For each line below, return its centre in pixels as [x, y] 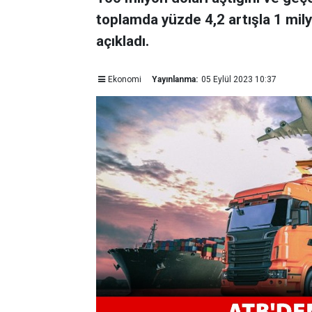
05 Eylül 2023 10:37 [239, 79]
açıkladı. [123, 41]
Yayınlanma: [174, 79]
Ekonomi [124, 79]
